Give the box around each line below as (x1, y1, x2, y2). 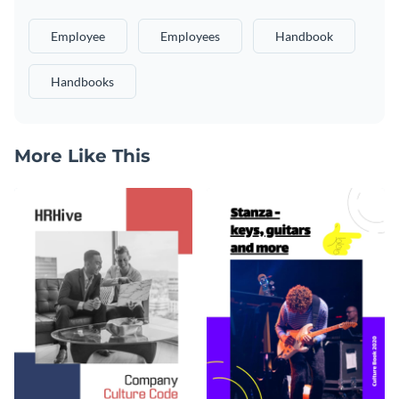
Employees (160, 28, 220, 44)
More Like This (14, 144, 151, 167)
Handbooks (51, 73, 114, 89)
